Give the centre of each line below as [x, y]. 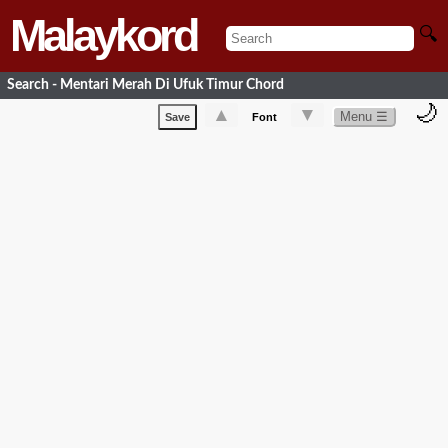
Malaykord [103, 35]
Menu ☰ [364, 116]
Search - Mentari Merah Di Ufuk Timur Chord [145, 85]
